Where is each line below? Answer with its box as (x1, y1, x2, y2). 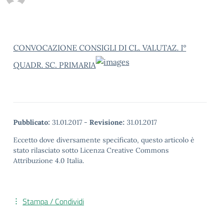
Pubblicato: (13, 118, 50, 127)
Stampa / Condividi (23, 195, 84, 207)
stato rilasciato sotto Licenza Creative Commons (13, 146, 169, 155)
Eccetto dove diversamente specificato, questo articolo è (13, 136, 194, 144)
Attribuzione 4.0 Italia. (13, 156, 84, 165)
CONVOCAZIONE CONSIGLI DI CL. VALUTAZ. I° (13, 43, 186, 53)
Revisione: (89, 118, 125, 127)
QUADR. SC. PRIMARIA (13, 59, 96, 70)
